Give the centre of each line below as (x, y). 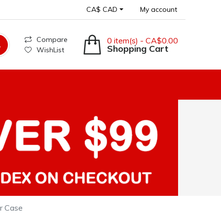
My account (159, 9)
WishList (50, 50)
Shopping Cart (138, 48)
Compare (52, 39)
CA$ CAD (102, 9)
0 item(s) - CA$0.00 (143, 40)
